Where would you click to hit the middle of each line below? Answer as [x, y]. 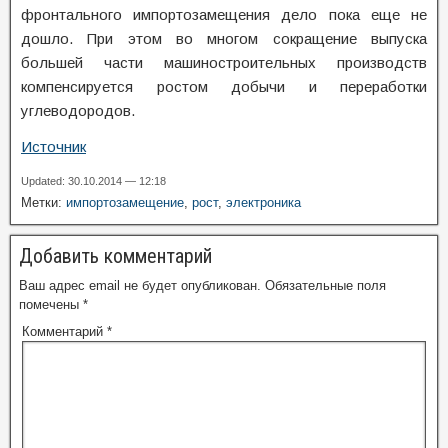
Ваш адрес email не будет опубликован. [140, 285]
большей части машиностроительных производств [224, 62]
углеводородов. [78, 110]
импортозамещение [125, 202]
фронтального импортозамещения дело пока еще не [224, 14]
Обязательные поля [325, 285]
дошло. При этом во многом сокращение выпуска [224, 38]
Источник [53, 146]
